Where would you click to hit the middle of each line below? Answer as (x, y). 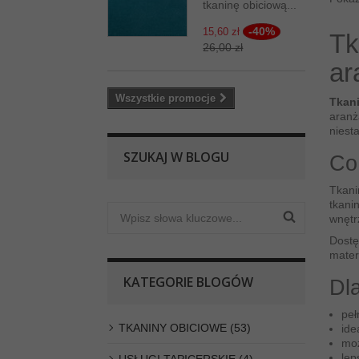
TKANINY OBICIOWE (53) (185, 328)
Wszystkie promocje (166, 98)
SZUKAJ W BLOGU (177, 157)
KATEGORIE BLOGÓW (189, 282)
